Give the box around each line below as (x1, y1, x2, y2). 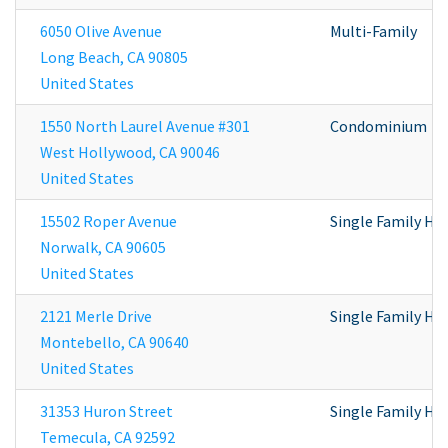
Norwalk (40, 237, 98, 258)
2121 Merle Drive (40, 306, 152, 327)
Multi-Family (330, 21, 417, 42)
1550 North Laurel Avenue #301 (40, 116, 250, 137)
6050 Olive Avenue (40, 21, 162, 42)
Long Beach (40, 47, 120, 68)
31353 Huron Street (40, 401, 173, 422)
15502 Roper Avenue (40, 211, 177, 232)
